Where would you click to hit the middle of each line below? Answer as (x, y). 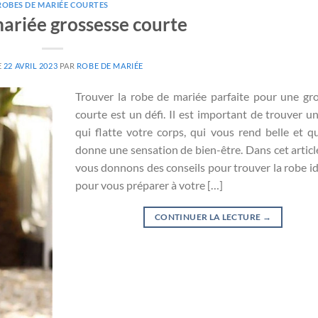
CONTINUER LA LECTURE (209, 217)
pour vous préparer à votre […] (149, 185)
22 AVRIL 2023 (31, 66)
